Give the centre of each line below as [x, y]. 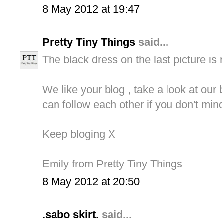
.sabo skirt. [70, 215]
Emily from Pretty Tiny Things [112, 164]
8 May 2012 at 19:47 [91, 9]
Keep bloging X [79, 134]
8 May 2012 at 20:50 [91, 182]
